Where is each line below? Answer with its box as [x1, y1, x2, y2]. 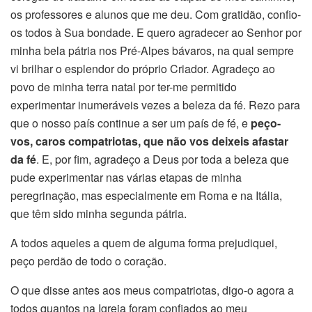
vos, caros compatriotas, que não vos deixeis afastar [10, 132, 288, 149]
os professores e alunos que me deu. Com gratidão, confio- [10, 6, 301, 22]
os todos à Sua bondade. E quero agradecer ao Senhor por [10, 24, 302, 40]
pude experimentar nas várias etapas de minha [10, 169, 242, 185]
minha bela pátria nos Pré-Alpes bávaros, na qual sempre [10, 42, 294, 58]
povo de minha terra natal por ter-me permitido [10, 78, 237, 95]
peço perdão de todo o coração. [10, 252, 166, 269]
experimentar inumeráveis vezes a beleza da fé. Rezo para [10, 96, 300, 113]
